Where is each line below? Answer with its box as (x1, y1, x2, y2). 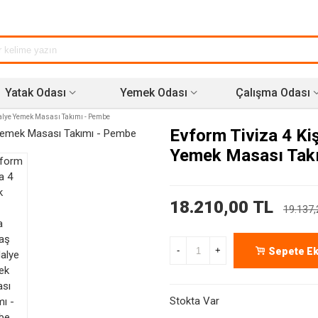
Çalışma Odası (235, 86, 310, 99)
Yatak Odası (4, 86, 66, 99)
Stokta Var (170, 295, 219, 307)
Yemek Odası (120, 86, 188, 99)
